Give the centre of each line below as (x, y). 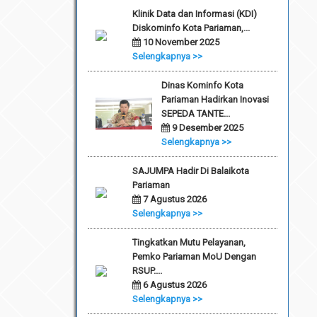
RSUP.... (147, 270)
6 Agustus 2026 (173, 284)
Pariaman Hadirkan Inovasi (215, 99)
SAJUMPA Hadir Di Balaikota (190, 171)
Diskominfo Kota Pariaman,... (191, 28)
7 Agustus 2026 (173, 199)
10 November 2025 (180, 42)
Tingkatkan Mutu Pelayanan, (189, 242)
